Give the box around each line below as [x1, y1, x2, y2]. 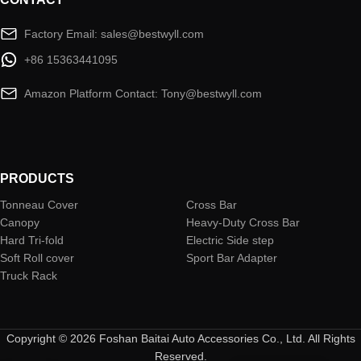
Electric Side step [186, 234, 274, 247]
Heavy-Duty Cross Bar [186, 216, 300, 230]
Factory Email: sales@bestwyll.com [23, 27, 204, 41]
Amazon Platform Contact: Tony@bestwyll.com [23, 87, 262, 101]
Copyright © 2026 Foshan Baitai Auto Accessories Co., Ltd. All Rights [6, 332, 355, 346]
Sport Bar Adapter [186, 251, 278, 265]
